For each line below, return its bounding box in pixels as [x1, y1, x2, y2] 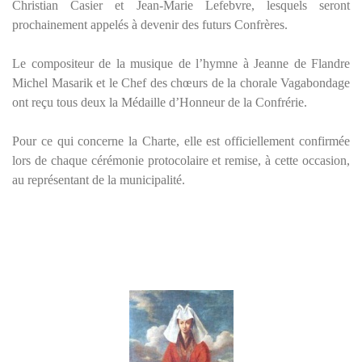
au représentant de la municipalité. [12, 172, 185, 187]
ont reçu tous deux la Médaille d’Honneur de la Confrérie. [12, 95, 307, 109]
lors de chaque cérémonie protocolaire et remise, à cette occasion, [12, 153, 350, 167]
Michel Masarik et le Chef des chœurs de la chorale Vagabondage [12, 75, 350, 90]
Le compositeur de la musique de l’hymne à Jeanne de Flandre [12, 56, 350, 70]
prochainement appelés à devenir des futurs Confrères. [12, 17, 288, 32]
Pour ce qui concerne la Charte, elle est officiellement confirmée [12, 133, 350, 148]
